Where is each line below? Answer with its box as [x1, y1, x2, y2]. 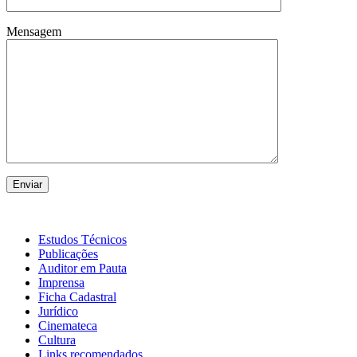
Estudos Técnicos [38, 233, 127, 247]
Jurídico [38, 304, 78, 319]
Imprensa [38, 276, 84, 290]
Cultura [38, 333, 76, 347]
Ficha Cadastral [38, 290, 116, 304]
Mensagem [6, 25, 61, 39]
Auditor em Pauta [38, 261, 127, 276]
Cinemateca [38, 319, 97, 333]
